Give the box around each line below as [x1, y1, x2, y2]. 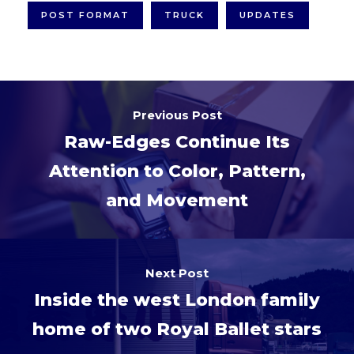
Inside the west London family [34, 289, 320, 311]
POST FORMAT [41, 9, 130, 21]
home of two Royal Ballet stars [32, 318, 322, 341]
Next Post [145, 265, 209, 281]
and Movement [106, 190, 248, 212]
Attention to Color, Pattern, [48, 160, 306, 183]
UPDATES [239, 9, 296, 21]
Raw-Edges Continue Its [64, 131, 290, 153]
